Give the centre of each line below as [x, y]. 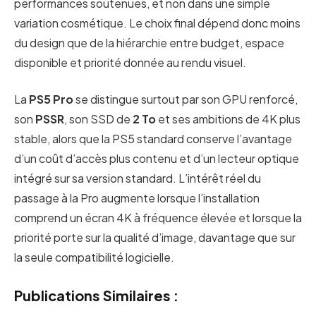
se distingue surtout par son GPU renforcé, [186, 99]
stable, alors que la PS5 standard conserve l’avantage [153, 139]
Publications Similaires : [96, 296]
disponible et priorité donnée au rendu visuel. [130, 62]
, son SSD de [98, 119]
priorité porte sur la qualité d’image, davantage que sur [155, 238]
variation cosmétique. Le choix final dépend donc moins [157, 23]
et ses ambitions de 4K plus [228, 119]
